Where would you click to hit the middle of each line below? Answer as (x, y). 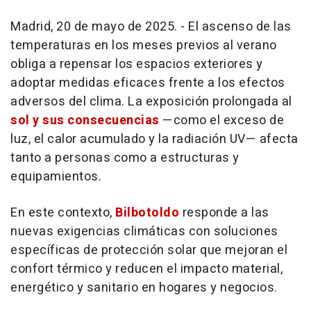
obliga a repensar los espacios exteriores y (137, 65)
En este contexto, (63, 213)
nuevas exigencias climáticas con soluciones (144, 232)
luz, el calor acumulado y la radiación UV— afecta (154, 140)
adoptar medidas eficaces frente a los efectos (148, 83)
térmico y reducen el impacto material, (168, 269)
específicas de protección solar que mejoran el (149, 251)
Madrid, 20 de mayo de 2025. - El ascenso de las (151, 27)
